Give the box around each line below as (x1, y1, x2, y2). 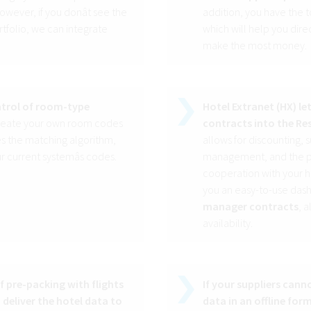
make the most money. (203, 38, 307, 53)
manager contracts (203, 199, 299, 214)
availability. (203, 216, 253, 230)
